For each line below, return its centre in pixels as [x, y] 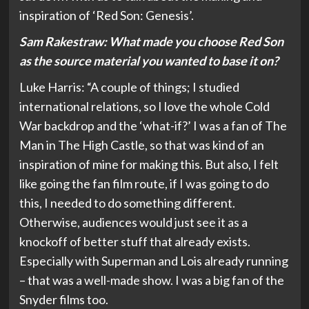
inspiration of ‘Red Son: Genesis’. [107, 16]
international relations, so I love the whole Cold [144, 107]
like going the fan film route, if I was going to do [144, 184]
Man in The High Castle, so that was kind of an [141, 145]
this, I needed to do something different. [127, 203]
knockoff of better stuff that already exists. [134, 242]
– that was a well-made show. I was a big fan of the [151, 280]
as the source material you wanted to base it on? [149, 61]
